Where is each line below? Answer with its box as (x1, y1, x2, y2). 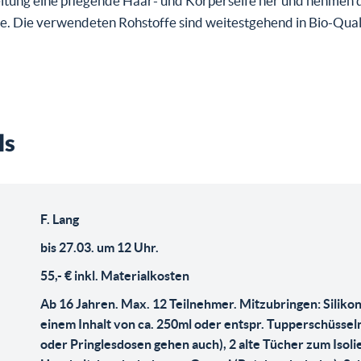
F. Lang (40, 212, 79, 226)
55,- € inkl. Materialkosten (40, 268, 189, 283)
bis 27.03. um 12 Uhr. (40, 240, 159, 255)
